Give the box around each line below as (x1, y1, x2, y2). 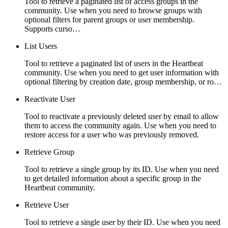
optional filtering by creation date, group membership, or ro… (24, 77, 222, 87)
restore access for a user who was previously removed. (24, 130, 199, 139)
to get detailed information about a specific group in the (24, 174, 201, 183)
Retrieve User (24, 201, 69, 210)
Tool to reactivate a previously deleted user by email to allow (24, 112, 219, 121)
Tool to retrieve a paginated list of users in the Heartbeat (24, 59, 203, 68)
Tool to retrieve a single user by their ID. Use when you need (24, 218, 220, 227)
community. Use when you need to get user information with (24, 68, 219, 77)
